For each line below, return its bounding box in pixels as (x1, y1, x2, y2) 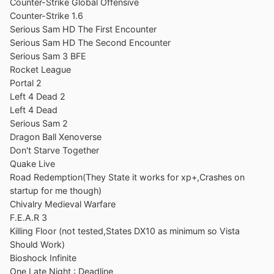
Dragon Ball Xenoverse (10, 131, 102, 142)
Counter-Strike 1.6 (10, 10, 83, 21)
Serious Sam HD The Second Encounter (10, 37, 171, 48)
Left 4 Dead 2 (10, 91, 65, 102)
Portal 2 (10, 77, 42, 88)
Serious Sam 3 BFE (10, 50, 86, 61)
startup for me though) (10, 185, 102, 196)
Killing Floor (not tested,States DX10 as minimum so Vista (10, 225, 240, 236)
